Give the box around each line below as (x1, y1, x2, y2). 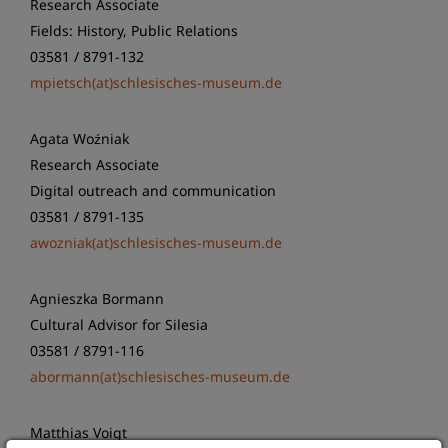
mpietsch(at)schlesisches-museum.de (30, 73, 282, 92)
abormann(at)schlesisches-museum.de (30, 367, 290, 386)
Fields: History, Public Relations (30, 21, 238, 40)
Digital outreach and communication (30, 181, 276, 200)
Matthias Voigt (30, 423, 127, 442)
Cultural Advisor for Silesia (30, 315, 208, 334)
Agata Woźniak (30, 129, 129, 148)
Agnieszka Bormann (30, 289, 164, 308)
